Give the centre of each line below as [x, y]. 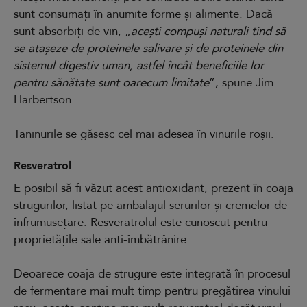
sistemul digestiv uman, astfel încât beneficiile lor [139, 65]
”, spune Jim [241, 82]
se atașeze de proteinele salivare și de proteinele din [148, 48]
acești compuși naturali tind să [208, 31]
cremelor [248, 205]
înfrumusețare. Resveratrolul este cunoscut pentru [140, 222]
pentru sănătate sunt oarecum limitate [111, 82]
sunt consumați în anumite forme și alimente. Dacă [143, 14]
